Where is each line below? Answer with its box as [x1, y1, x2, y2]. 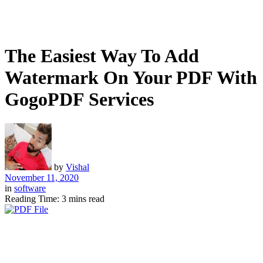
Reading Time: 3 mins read [5, 193, 104, 204]
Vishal [66, 161, 89, 172]
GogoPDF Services [5, 89, 154, 110]
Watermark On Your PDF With [5, 67, 257, 89]
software [14, 183, 46, 193]
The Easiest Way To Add [5, 45, 199, 67]
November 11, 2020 [5, 172, 79, 183]
